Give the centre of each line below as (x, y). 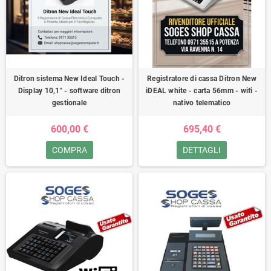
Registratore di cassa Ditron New (202, 79)
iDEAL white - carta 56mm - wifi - (202, 91)
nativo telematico (202, 103)
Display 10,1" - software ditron (69, 91)
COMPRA (69, 150)
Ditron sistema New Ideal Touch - (69, 79)
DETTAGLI (202, 150)
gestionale (69, 103)
